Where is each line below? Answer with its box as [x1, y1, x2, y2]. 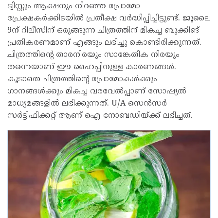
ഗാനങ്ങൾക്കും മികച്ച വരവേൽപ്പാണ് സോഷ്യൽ [7, 87, 186, 96]
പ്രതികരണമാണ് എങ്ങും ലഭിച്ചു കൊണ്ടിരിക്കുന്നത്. [7, 38, 201, 48]
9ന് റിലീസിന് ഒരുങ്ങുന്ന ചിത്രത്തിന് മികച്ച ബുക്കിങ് [7, 26, 199, 36]
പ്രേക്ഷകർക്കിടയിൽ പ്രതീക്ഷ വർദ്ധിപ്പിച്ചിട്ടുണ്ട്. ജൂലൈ [7, 14, 211, 23]
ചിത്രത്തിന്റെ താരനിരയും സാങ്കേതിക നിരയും [7, 50, 180, 60]
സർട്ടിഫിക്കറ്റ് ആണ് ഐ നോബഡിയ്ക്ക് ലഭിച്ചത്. [7, 111, 193, 121]
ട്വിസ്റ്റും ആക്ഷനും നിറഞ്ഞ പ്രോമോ [7, 1, 140, 11]
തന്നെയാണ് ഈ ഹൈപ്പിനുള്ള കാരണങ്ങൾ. [7, 62, 176, 72]
